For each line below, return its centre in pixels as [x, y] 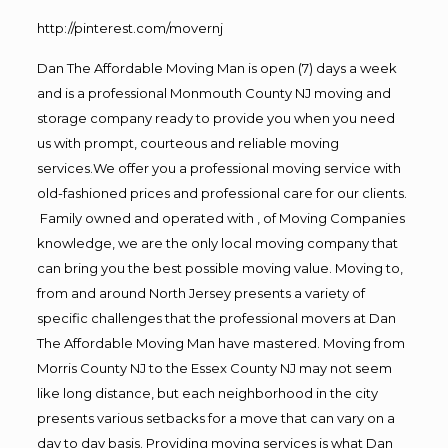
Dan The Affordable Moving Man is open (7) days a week [216, 67]
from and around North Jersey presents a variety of [200, 292]
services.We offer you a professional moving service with [218, 167]
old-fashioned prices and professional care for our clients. [221, 192]
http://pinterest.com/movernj [129, 27]
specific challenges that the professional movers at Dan [216, 317]
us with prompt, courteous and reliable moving [187, 142]
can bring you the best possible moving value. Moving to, [219, 267]
